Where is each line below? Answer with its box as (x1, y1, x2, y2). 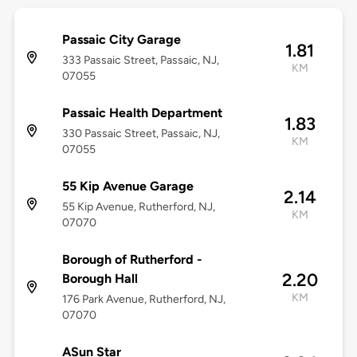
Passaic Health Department (61, 105, 222, 121)
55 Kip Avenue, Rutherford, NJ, (61, 200, 215, 214)
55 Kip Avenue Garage (61, 178, 194, 194)
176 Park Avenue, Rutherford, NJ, (61, 292, 226, 307)
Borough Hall (61, 271, 138, 287)
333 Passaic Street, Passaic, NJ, (61, 53, 219, 68)
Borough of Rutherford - (61, 252, 202, 268)
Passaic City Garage (61, 32, 181, 48)
